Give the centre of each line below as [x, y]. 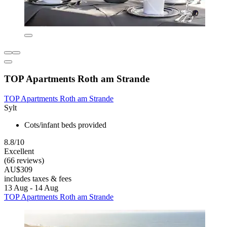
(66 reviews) [24, 160]
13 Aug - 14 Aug [31, 187]
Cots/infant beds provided [65, 125]
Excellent [19, 151]
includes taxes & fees [38, 178]
